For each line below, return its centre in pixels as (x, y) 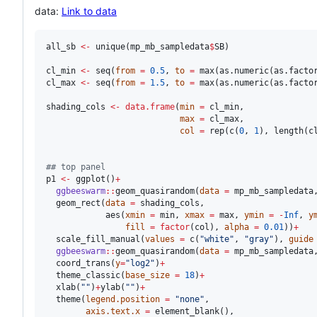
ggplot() (93, 179)
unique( (110, 46)
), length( (284, 131)
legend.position (123, 299)
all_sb (61, 46)
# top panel (78, 167)
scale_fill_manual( (96, 239)
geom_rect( (76, 203)
